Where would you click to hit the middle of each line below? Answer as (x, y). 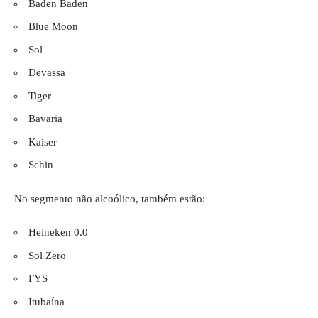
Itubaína (46, 301)
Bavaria (45, 119)
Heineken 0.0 (58, 232)
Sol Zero (47, 255)
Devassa (47, 73)
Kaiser (43, 142)
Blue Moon (53, 27)
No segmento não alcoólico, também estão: (110, 198)
